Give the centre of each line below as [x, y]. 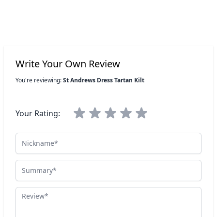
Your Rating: [38, 113]
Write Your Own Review [68, 64]
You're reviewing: [39, 80]
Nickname [33, 138]
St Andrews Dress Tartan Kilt [104, 80]
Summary [33, 165]
